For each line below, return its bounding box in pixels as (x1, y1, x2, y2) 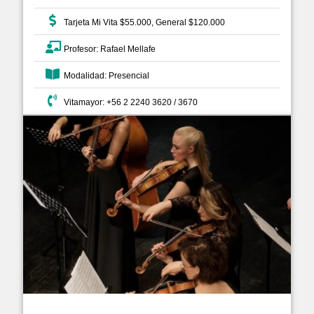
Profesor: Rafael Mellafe (60, 43, 156, 54)
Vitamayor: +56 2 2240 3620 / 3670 (60, 97, 198, 107)
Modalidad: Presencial (60, 70, 149, 81)
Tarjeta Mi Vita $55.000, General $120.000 (60, 17, 225, 27)
